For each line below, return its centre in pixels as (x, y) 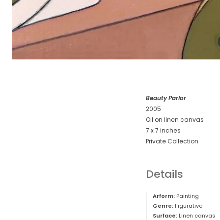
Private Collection (172, 141)
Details (165, 174)
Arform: (164, 196)
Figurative (188, 206)
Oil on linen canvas (175, 120)
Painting (187, 196)
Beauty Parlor (166, 98)
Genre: (163, 206)
